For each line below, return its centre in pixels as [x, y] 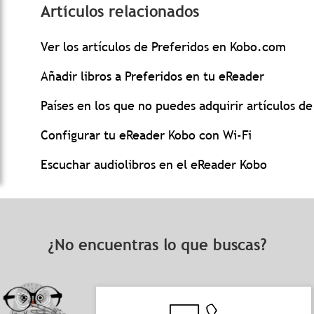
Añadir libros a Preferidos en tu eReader [152, 76]
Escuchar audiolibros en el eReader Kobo [154, 164]
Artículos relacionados [120, 12]
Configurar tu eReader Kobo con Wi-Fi [146, 135]
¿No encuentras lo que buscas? [157, 245]
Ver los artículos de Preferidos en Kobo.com [163, 47]
